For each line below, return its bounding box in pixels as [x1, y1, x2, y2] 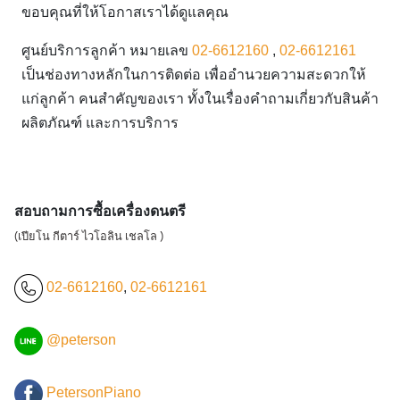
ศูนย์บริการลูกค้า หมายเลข [21, 42, 192, 58]
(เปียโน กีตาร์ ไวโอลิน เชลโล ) [14, 231, 163, 243]
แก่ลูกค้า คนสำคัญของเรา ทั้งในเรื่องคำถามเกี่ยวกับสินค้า [21, 90, 379, 106]
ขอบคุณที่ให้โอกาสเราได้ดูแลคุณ [21, 4, 229, 20]
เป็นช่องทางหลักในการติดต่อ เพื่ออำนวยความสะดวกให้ [21, 66, 366, 82]
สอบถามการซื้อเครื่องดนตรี [14, 203, 186, 219]
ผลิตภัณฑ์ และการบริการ [21, 114, 179, 130]
